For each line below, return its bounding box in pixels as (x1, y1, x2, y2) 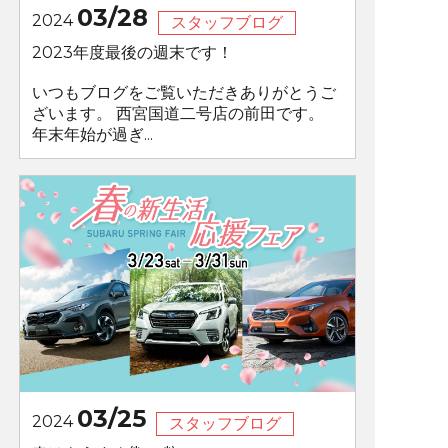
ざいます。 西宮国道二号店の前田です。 (31, 104, 324, 124)
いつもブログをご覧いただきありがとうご (31, 83, 336, 103)
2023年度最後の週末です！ (31, 43, 233, 63)
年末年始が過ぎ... (31, 125, 153, 145)
